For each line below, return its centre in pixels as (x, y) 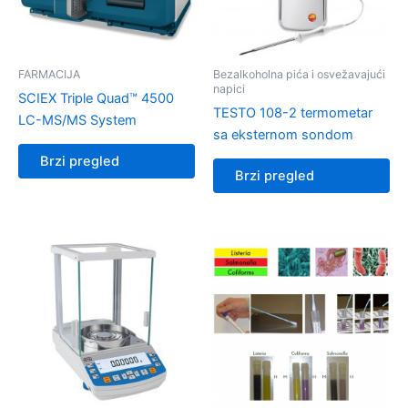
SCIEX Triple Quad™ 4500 (96, 98)
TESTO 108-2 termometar (293, 112)
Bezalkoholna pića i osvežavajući (299, 74)
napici (229, 88)
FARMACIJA (49, 74)
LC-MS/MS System (77, 120)
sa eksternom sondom (283, 134)
